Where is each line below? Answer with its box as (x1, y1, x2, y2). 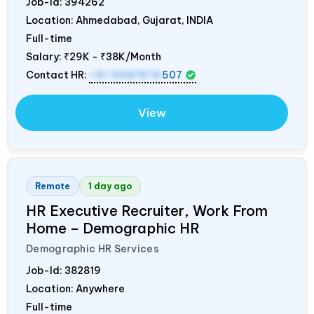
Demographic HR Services (26, 242, 159, 255)
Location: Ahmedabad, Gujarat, (26, 13, 186, 27)
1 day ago (88, 180, 132, 191)
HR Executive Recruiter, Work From (26, 201, 268, 219)
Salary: (26, 50, 64, 63)
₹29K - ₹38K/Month (64, 50, 161, 63)
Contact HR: (26, 68, 89, 81)
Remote (35, 180, 70, 191)
